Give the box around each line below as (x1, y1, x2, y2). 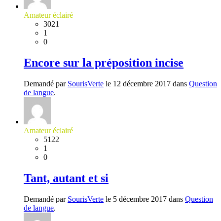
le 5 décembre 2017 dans (104, 194, 185, 203)
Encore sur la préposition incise (24, 56, 184, 70)
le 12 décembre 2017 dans (104, 79, 189, 88)
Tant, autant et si (24, 171, 109, 184)
